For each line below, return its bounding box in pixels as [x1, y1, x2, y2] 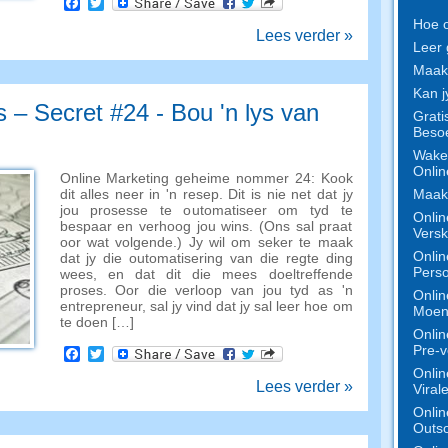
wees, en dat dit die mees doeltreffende [59, 266, 353, 282]
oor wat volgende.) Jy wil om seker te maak [59, 234, 353, 250]
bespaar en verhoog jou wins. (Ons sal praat [59, 218, 353, 234]
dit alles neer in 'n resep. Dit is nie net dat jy [59, 186, 353, 202]
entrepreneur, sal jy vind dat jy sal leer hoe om [59, 298, 353, 314]
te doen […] [59, 314, 134, 330]
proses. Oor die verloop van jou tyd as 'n [59, 282, 353, 298]
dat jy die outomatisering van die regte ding [59, 250, 353, 266]
